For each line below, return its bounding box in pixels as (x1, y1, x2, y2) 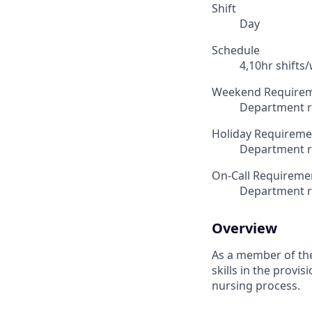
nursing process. (212, 278, 300, 294)
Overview (212, 219, 277, 238)
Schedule (212, 42, 260, 58)
